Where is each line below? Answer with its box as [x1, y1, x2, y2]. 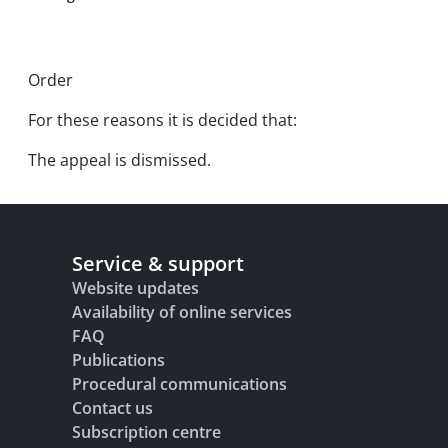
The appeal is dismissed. [28, 149, 211, 171]
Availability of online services [72, 301, 292, 323]
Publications [72, 349, 165, 371]
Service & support [72, 250, 244, 277]
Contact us [72, 397, 153, 419]
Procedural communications [72, 373, 287, 395]
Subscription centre [72, 421, 221, 443]
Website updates [72, 277, 199, 299]
